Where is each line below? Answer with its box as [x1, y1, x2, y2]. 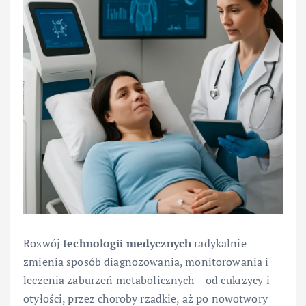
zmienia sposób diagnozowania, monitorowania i [23, 253, 269, 269]
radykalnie [191, 235, 247, 251]
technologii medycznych [63, 235, 192, 251]
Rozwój [23, 235, 64, 251]
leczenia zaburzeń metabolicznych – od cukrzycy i [23, 272, 270, 288]
